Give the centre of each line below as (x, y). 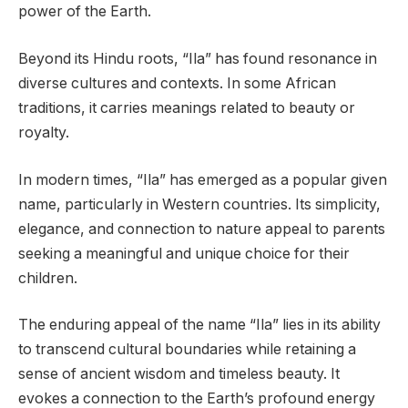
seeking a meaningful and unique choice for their (184, 253)
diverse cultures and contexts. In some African (177, 84)
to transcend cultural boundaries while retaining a (187, 350)
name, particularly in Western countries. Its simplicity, (199, 204)
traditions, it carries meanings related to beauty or (187, 108)
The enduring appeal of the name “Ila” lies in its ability (199, 325)
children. (48, 278)
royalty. (44, 133)
